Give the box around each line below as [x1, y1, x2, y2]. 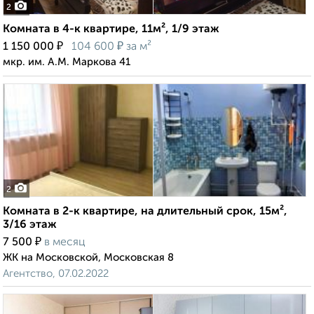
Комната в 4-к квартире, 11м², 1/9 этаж [3, 24, 219, 36]
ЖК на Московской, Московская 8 [3, 252, 174, 264]
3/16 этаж [3, 219, 57, 231]
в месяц [44, 237, 86, 249]
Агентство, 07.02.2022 [3, 268, 109, 280]
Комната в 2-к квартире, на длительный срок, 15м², [3, 206, 287, 218]
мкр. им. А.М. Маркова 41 [3, 57, 130, 68]
